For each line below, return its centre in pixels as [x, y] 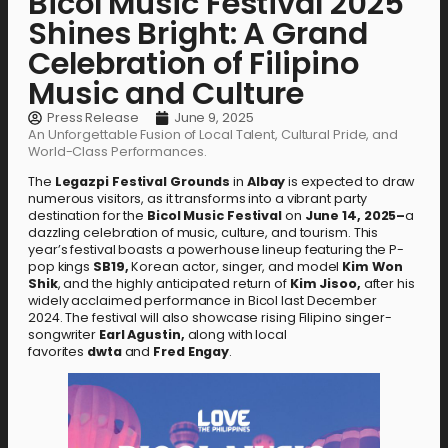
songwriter [63, 335]
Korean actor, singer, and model [237, 267]
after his [387, 284]
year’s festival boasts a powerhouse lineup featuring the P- [216, 250]
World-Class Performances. [117, 152]
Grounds [200, 182]
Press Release [93, 118]
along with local [235, 335]
